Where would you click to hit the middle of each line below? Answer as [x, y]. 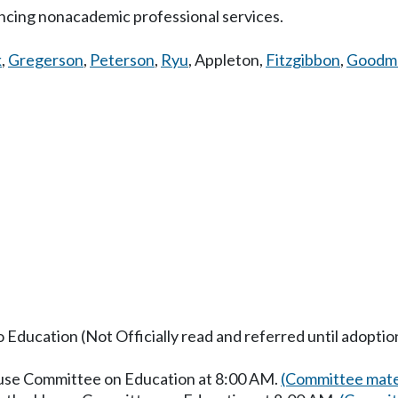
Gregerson [46, 60]
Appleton [227, 60]
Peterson [122, 60]
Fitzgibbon [303, 60]
